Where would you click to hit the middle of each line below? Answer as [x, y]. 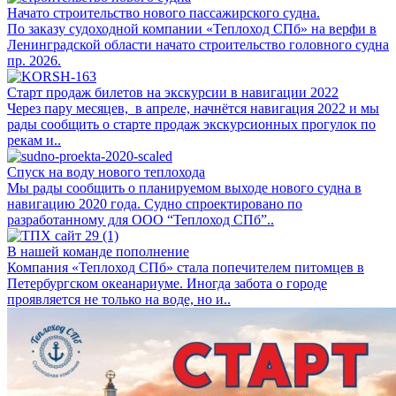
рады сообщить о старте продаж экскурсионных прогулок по [191, 124]
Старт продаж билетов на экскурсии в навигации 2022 [173, 92]
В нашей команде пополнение [98, 251]
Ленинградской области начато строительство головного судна [198, 44]
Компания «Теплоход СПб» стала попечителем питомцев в [186, 267]
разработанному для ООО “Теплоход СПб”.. [141, 219]
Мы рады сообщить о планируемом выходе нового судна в [184, 187]
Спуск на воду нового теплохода [106, 171]
